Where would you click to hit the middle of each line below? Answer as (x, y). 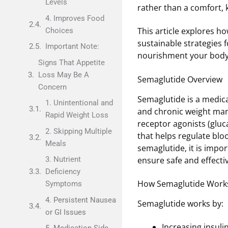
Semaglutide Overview (180, 79)
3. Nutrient (63, 159)
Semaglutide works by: (180, 203)
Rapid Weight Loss (77, 115)
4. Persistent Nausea (80, 200)
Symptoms (63, 184)
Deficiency (63, 172)
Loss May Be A (64, 75)
